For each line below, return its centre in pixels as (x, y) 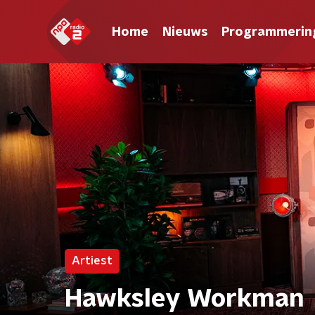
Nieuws (185, 32)
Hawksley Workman (185, 299)
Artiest (92, 261)
